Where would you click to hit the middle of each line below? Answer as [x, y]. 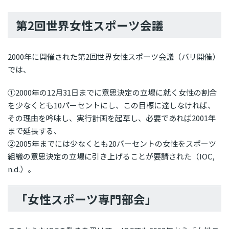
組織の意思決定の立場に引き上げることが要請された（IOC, [111, 156]
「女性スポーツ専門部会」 [86, 199]
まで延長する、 [35, 131]
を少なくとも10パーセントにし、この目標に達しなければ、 [111, 105]
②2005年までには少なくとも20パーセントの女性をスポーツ [112, 144]
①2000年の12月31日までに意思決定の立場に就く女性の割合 [112, 93]
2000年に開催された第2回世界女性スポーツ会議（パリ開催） [114, 57]
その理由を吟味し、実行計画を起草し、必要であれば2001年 [112, 118]
